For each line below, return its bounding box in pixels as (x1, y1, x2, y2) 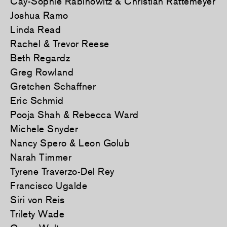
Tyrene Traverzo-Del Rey (10, 165, 115, 177)
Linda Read (10, 23, 61, 35)
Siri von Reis (10, 194, 65, 205)
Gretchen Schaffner (10, 80, 96, 92)
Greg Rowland (10, 66, 73, 78)
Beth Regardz (10, 52, 70, 63)
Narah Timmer (10, 151, 71, 163)
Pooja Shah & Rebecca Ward (10, 108, 139, 120)
